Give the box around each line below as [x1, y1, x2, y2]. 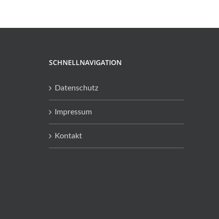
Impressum [55, 108, 92, 116]
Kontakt [55, 132, 82, 140]
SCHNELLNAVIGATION [49, 58, 122, 67]
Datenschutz [55, 84, 98, 92]
